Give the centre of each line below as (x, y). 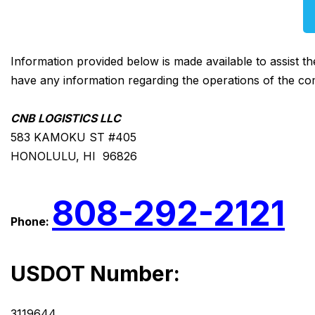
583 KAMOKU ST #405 (73, 137)
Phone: (31, 222)
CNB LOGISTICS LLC (66, 118)
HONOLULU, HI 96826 (74, 156)
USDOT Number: (95, 274)
